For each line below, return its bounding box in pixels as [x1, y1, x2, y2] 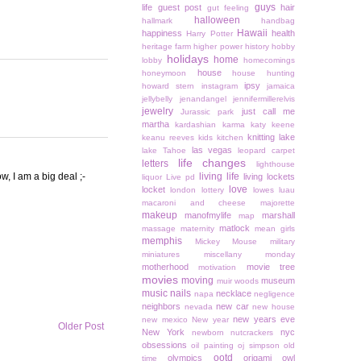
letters [142, 158, 168, 170]
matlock [219, 223, 250, 234]
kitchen [217, 133, 243, 143]
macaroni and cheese [142, 198, 247, 208]
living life [199, 171, 239, 183]
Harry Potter [186, 29, 233, 39]
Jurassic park [180, 107, 234, 117]
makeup [142, 210, 177, 222]
